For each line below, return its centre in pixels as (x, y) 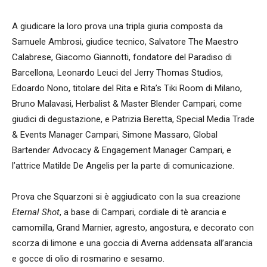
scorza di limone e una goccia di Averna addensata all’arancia (132, 243)
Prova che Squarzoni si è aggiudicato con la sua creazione (126, 197)
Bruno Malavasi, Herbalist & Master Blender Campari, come (127, 104)
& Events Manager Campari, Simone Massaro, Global (115, 135)
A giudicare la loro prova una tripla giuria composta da (117, 27)
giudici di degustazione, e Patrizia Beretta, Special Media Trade (133, 119)
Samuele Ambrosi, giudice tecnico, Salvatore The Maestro (125, 42)
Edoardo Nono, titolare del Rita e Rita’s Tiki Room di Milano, (127, 89)
